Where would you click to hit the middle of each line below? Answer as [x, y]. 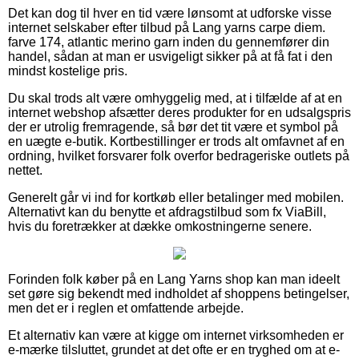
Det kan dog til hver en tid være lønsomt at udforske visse [170, 13]
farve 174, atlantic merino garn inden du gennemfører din [169, 42]
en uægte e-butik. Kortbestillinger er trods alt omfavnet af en [176, 141]
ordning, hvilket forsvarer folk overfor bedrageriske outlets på [179, 155]
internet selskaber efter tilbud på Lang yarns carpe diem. [167, 27]
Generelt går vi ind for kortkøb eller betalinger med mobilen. [176, 197]
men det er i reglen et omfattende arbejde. [126, 308]
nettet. [25, 170]
